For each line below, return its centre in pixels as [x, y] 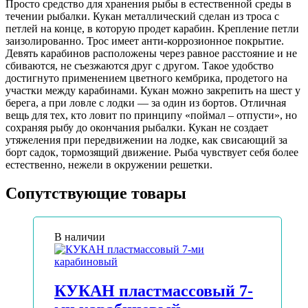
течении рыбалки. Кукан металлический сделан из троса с [142, 16]
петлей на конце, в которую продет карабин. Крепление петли [152, 28]
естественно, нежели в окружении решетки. [109, 164]
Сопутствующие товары [96, 194]
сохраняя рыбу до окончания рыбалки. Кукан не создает [137, 127]
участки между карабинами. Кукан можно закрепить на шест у [153, 90]
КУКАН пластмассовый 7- [154, 291]
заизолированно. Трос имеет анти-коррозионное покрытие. [145, 41]
